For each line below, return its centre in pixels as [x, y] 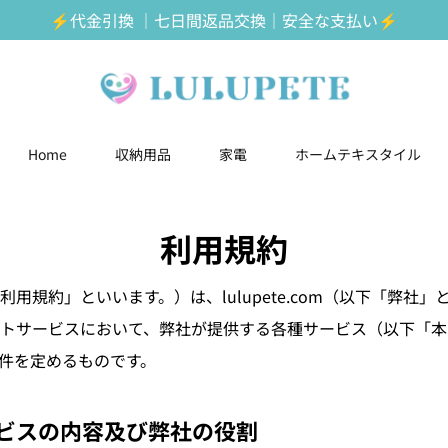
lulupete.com [272, 296]
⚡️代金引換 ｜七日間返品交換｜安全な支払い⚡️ [224, 20]
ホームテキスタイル [357, 154]
